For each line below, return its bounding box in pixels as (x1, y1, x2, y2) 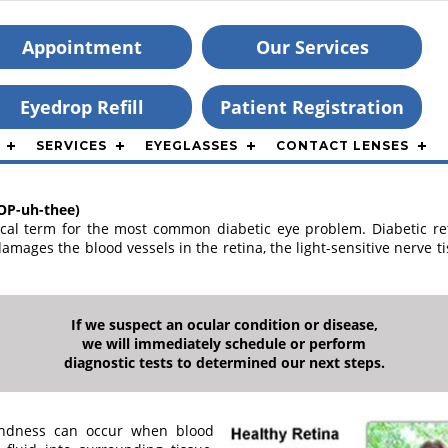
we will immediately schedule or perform (82, 334, 366, 353)
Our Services (255, 35, 369, 59)
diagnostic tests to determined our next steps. (63, 353, 385, 372)
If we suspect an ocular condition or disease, (70, 315, 378, 334)
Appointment (22, 35, 142, 59)
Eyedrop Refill (20, 95, 144, 119)
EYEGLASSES (145, 138, 238, 153)
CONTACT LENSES (276, 138, 409, 153)
